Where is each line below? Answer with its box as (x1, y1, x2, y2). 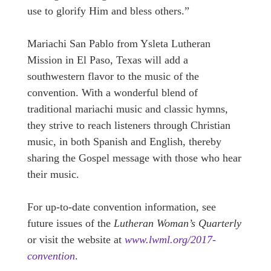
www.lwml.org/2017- (125, 233, 216, 246)
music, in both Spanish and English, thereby (27, 135, 221, 148)
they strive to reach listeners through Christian (27, 119, 230, 132)
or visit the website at (27, 233, 125, 246)
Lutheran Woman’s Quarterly (114, 217, 241, 230)
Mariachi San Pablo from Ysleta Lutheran (27, 38, 211, 50)
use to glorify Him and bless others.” (27, 5, 189, 18)
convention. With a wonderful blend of (27, 87, 198, 99)
